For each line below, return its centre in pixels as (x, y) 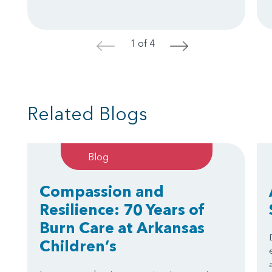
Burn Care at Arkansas (122, 227)
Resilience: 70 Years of (122, 209)
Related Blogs (87, 114)
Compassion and (102, 191)
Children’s (78, 246)
